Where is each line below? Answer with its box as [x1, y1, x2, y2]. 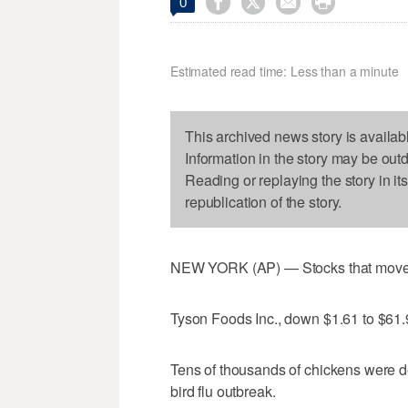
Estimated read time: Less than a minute [170, 62, 399, 81]
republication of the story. [185, 191, 342, 213]
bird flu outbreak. [170, 381, 276, 403]
